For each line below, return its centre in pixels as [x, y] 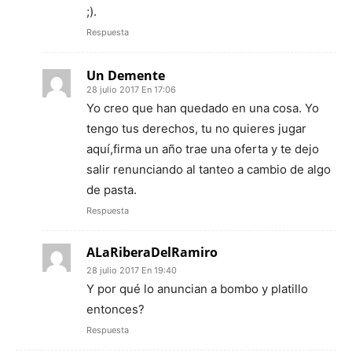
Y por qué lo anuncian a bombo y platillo [197, 289]
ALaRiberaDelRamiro [152, 253]
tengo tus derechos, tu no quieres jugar [196, 129]
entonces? [115, 310]
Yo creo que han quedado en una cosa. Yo [203, 108]
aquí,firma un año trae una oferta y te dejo [203, 149]
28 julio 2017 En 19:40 [132, 271]
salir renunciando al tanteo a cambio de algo [209, 170]
